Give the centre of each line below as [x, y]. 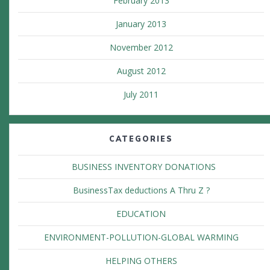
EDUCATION [141, 214]
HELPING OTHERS [141, 261]
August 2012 [141, 71]
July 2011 [141, 95]
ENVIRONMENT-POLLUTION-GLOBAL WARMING [141, 237]
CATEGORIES [141, 139]
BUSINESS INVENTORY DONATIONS [141, 167]
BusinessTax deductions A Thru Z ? [141, 190]
